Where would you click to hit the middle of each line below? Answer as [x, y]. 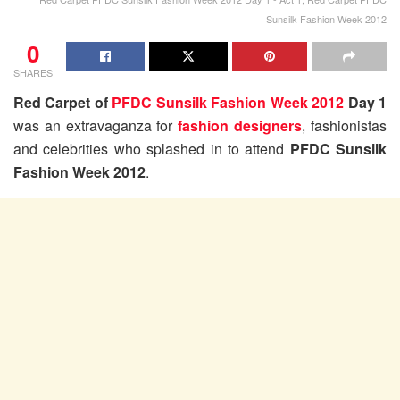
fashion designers [240, 125]
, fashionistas [345, 125]
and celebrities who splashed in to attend [152, 148]
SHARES [33, 72]
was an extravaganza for [96, 125]
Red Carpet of [63, 102]
